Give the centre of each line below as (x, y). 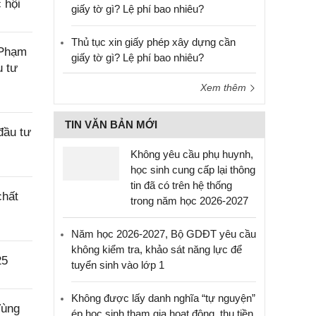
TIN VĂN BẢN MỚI (111, 124)
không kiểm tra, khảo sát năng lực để (157, 249)
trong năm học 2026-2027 (189, 201)
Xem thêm (225, 87)
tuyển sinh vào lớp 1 (118, 265)
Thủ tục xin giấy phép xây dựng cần (153, 42)
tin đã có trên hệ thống (181, 185)
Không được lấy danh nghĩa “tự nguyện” (163, 298)
